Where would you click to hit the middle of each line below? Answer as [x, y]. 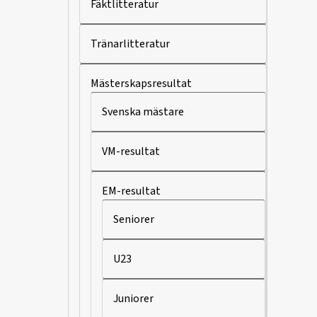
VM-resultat [131, 151]
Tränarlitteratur [130, 44]
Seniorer [134, 219]
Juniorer [133, 299]
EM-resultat [131, 191]
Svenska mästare [143, 112]
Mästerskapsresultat [141, 83]
